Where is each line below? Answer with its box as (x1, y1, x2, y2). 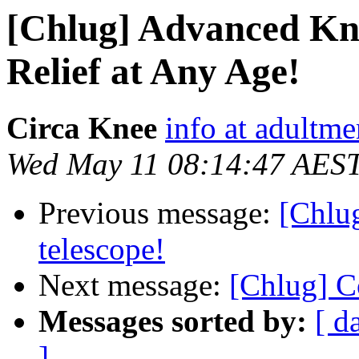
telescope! (38, 232, 165, 267)
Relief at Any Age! (6, 50, 301, 92)
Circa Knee (6, 111, 157, 146)
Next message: (38, 268, 229, 303)
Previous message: (38, 196, 279, 231)
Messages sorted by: (38, 304, 307, 339)
